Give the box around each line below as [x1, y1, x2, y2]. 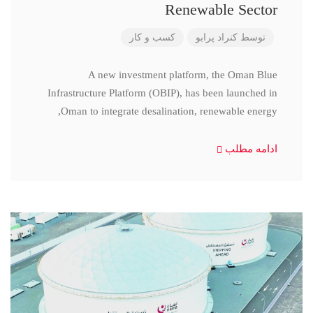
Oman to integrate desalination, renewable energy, [61, 105, 277, 117]
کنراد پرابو [196, 32, 238, 43]
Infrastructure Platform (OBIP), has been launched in [48, 87, 277, 99]
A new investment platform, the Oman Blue [88, 69, 277, 80]
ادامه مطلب [222, 143, 277, 154]
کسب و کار [129, 32, 175, 43]
